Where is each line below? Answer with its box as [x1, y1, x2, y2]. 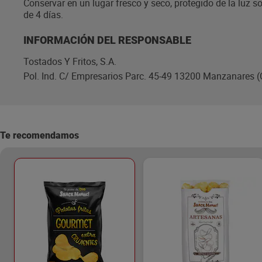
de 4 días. [23, 8, 63, 21]
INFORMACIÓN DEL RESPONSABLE [23, 34, 191, 46]
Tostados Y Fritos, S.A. [23, 55, 116, 68]
